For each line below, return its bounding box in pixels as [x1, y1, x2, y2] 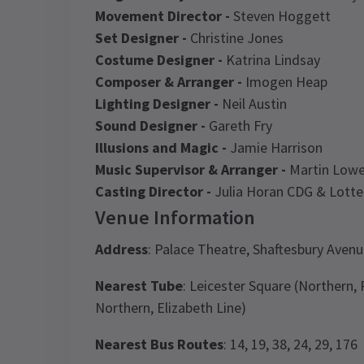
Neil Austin [219, 94, 287, 113]
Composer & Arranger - [95, 72, 242, 91]
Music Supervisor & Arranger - [95, 160, 286, 179]
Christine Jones [187, 28, 284, 47]
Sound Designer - [95, 116, 206, 135]
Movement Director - [95, 6, 230, 25]
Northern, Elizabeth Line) [95, 298, 246, 317]
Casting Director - [95, 182, 211, 201]
